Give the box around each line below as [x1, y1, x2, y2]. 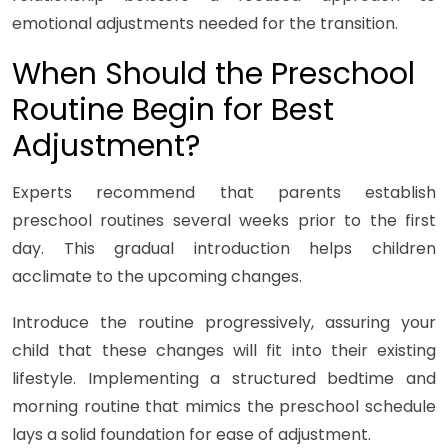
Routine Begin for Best [12, 89, 334, 132]
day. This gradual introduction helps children [12, 237, 436, 261]
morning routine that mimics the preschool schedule [12, 395, 436, 419]
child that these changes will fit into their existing [12, 339, 436, 363]
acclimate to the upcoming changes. [12, 265, 302, 289]
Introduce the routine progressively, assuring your [12, 311, 436, 335]
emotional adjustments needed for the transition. [12, 12, 398, 36]
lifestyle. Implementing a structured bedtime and [12, 367, 436, 391]
